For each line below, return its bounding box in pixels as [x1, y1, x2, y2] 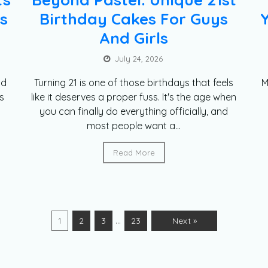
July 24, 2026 [114, 54, 163, 64]
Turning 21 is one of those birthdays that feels [34, 77, 234, 89]
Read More [112, 148, 155, 158]
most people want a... [87, 120, 181, 132]
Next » [172, 215, 197, 227]
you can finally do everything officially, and [39, 105, 229, 118]
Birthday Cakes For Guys [39, 9, 229, 29]
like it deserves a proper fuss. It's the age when [31, 91, 237, 103]
